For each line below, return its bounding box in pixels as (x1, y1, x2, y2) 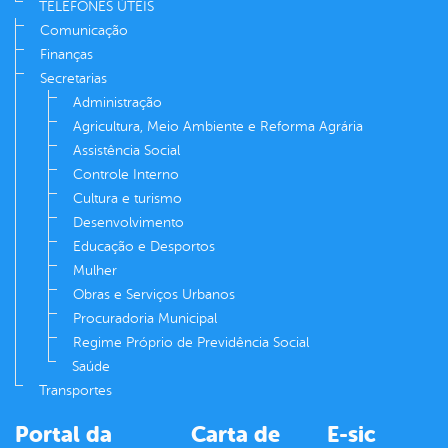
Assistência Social (73, 143, 180, 159)
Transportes (39, 383, 112, 399)
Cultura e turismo (73, 191, 182, 207)
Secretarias (40, 71, 107, 87)
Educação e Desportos (73, 239, 215, 255)
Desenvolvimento (73, 215, 184, 231)
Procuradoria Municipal (73, 311, 217, 327)
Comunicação (40, 23, 128, 39)
